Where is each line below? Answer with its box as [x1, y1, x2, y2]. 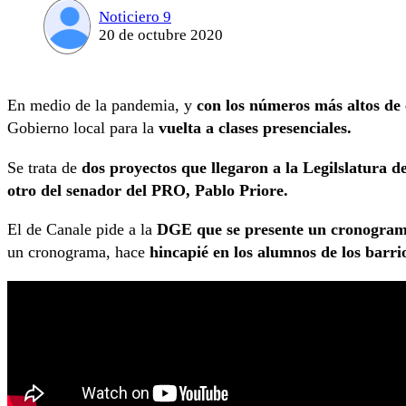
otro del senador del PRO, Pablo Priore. [7, 180, 288, 199]
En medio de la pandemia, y [7, 96, 197, 115]
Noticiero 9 [98, 7, 171, 25]
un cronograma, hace [7, 243, 145, 262]
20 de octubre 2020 [98, 25, 223, 43]
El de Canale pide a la [7, 220, 152, 239]
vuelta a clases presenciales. [159, 119, 356, 138]
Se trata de [7, 158, 82, 177]
